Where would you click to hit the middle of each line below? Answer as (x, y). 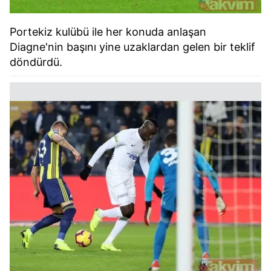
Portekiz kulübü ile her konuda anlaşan (108, 32)
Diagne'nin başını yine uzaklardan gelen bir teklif (132, 47)
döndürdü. (36, 62)
